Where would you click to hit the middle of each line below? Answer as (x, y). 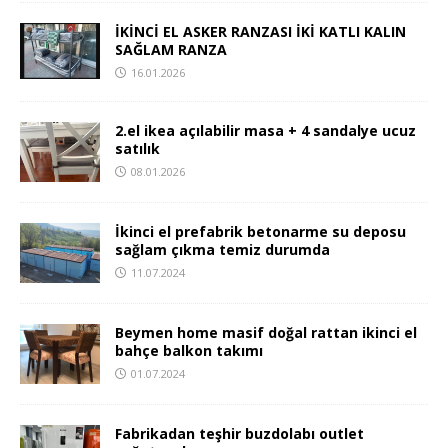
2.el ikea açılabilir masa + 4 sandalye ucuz (265, 130)
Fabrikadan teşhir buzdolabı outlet (239, 434)
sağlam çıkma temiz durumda (222, 250)
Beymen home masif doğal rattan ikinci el (266, 333)
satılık (137, 148)
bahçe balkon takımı (189, 351)
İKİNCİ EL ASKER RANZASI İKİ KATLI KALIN (260, 31)
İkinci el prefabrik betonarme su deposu (260, 232)
